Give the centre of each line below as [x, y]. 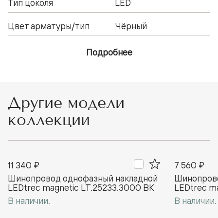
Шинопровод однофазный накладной [83, 178]
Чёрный [131, 26]
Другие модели [66, 103]
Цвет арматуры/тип [49, 26]
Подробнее [109, 52]
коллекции [49, 120]
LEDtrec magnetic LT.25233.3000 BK [81, 187]
